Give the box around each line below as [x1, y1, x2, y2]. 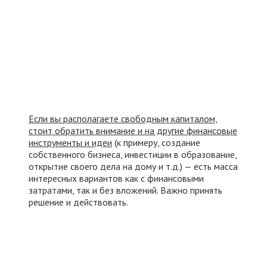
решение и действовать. [29, 196, 128, 209]
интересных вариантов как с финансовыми [29, 172, 204, 185]
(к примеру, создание [112, 136, 200, 149]
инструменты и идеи [29, 136, 112, 149]
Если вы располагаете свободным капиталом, [29, 113, 218, 125]
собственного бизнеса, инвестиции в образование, [29, 148, 237, 161]
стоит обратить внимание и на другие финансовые [29, 125, 237, 137]
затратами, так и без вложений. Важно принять [29, 184, 222, 197]
